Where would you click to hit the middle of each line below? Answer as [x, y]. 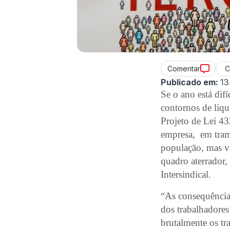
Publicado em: [190, 82]
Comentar [184, 69]
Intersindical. [186, 175]
